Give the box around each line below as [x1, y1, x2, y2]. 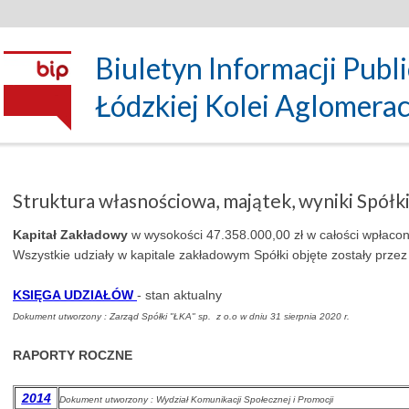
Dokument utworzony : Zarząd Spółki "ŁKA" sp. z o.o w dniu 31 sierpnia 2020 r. [13, 311, 350, 321]
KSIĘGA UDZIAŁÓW [13, 288, 133, 302]
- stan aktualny [137, 288, 222, 302]
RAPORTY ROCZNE [13, 348, 132, 362]
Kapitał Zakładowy [13, 227, 128, 242]
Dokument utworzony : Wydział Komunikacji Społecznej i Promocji [59, 394, 333, 404]
